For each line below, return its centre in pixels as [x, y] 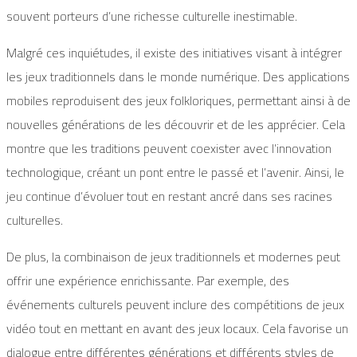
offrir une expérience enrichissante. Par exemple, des [148, 281]
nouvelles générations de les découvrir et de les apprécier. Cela [176, 125]
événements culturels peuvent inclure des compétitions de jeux [175, 305]
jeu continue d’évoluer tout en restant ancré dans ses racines [169, 196]
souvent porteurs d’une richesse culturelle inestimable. [152, 16]
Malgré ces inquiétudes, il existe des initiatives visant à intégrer [174, 53]
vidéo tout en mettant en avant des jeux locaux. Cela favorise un [177, 329]
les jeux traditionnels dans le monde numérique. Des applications [178, 77]
